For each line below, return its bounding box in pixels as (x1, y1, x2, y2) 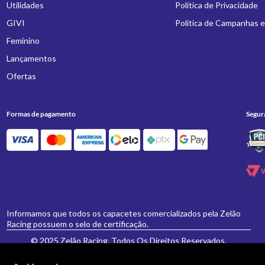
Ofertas (7, 71, 37, 81)
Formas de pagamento (7, 109, 76, 118)
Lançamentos (7, 53, 57, 63)
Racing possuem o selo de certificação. (7, 219, 149, 229)
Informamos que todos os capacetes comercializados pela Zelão (7, 208, 241, 218)
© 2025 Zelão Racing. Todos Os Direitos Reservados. (30, 235, 227, 245)
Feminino (7, 35, 40, 46)
